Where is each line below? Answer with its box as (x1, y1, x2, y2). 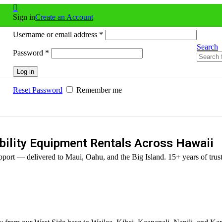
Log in (17, 67, 34, 75)
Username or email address (13, 30, 99, 39)
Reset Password (13, 85, 62, 94)
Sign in (13, 12, 35, 21)
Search (197, 42, 218, 51)
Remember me (76, 85, 122, 94)
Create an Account (35, 12, 93, 21)
